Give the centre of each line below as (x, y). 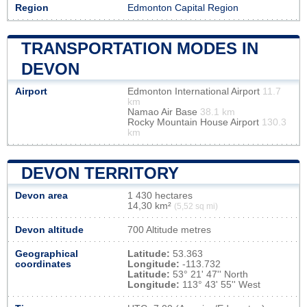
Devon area (41, 195)
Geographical (47, 254)
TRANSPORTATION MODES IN (140, 48)
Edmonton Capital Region (183, 8)
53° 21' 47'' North (209, 274)
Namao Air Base (164, 112)
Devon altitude (49, 230)
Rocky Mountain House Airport (195, 122)
